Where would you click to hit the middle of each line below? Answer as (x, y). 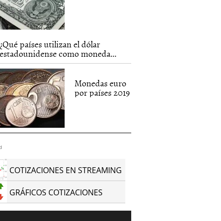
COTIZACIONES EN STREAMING (66, 170)
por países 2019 (102, 92)
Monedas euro (101, 83)
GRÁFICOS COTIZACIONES (56, 192)
